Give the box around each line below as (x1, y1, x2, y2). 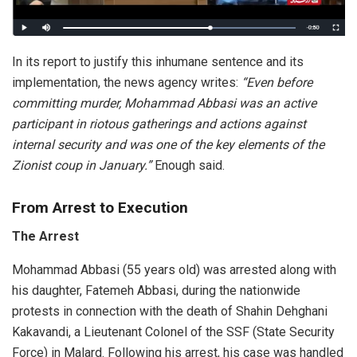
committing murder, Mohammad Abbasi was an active (12, 96, 316, 111)
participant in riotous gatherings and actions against (12, 116, 306, 131)
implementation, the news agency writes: (12, 75, 241, 90)
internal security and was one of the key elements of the (12, 137, 324, 152)
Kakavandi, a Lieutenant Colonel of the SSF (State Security (12, 324, 335, 340)
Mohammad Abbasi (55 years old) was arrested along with (12, 262, 336, 278)
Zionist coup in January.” (12, 158, 151, 173)
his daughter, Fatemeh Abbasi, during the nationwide (12, 283, 300, 299)
